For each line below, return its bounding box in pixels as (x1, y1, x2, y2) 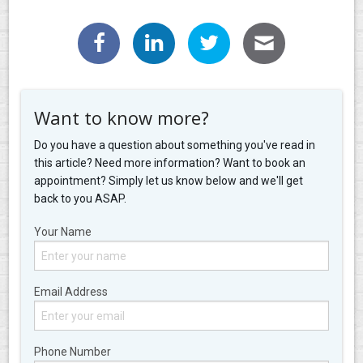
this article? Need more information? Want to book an (34, 156, 306, 170)
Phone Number (34, 345, 112, 359)
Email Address (34, 285, 109, 299)
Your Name (34, 225, 92, 239)
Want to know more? (34, 105, 210, 130)
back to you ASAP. (34, 192, 127, 206)
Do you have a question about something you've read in (34, 139, 316, 152)
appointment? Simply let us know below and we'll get (34, 174, 304, 188)
